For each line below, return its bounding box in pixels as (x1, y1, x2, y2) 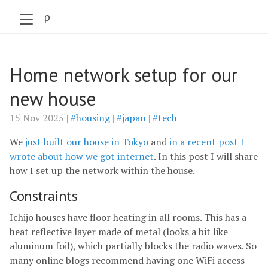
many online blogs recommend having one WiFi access (10, 254, 245, 267)
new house (10, 86, 96, 111)
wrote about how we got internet (10, 150, 154, 163)
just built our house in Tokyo (25, 135, 148, 148)
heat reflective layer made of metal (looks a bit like (10, 225, 228, 238)
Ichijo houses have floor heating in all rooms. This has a (10, 211, 246, 224)
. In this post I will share (154, 150, 258, 163)
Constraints (10, 187, 78, 205)
